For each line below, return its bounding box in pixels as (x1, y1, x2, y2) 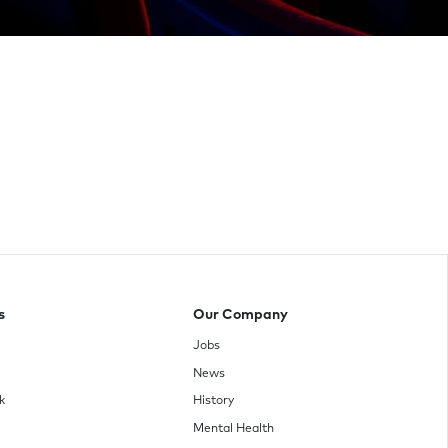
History (193, 395, 235, 408)
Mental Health (193, 423, 275, 436)
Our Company (193, 308, 289, 323)
